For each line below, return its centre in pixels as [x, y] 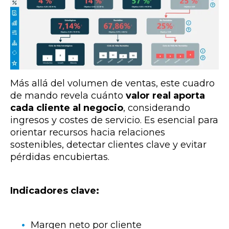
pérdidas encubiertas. [60, 157]
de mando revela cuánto [68, 96]
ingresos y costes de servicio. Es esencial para [114, 120]
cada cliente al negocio [67, 108]
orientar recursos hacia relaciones [88, 133]
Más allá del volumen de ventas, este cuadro [112, 84]
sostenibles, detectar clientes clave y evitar [108, 145]
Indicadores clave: [55, 191]
